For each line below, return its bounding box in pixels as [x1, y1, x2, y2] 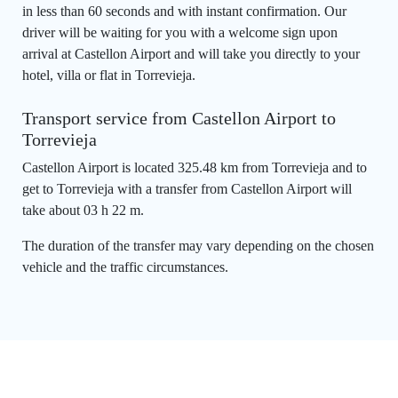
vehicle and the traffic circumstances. [22, 259, 228, 275]
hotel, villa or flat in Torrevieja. [22, 68, 195, 84]
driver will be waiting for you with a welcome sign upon [22, 25, 338, 41]
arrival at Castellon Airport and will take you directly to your [22, 46, 360, 62]
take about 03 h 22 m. [22, 203, 144, 219]
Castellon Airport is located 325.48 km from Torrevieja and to [22, 160, 367, 176]
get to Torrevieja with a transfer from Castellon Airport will [22, 181, 352, 197]
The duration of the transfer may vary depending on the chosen [22, 238, 374, 254]
